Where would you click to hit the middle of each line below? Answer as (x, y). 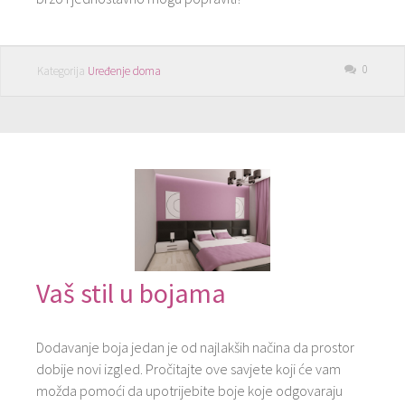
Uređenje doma (124, 71)
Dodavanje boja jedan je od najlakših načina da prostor (195, 347)
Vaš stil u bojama (131, 292)
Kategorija (62, 71)
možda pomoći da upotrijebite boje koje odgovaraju (189, 390)
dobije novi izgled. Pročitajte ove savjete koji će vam (188, 368)
